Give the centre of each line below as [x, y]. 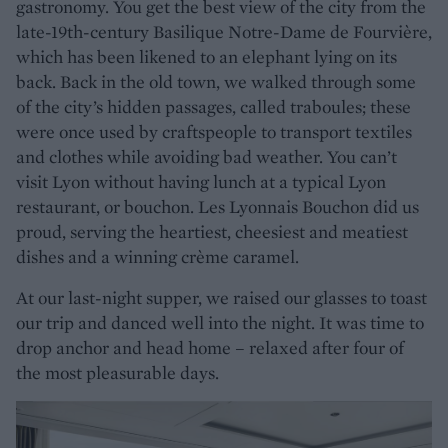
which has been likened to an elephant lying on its [206, 56]
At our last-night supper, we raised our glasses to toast [221, 297]
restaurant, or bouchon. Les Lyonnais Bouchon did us [217, 206]
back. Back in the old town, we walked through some [216, 81]
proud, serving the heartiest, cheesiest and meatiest [212, 231]
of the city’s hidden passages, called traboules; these [213, 106]
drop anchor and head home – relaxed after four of [210, 347]
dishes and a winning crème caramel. [157, 256]
